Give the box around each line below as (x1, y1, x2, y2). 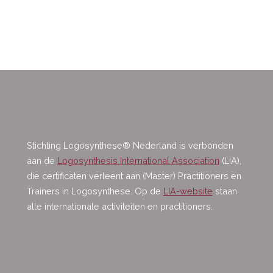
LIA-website (163, 186, 213, 196)
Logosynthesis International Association (57, 155, 219, 166)
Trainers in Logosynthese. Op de (26, 186, 163, 196)
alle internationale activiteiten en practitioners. (26, 201, 213, 211)
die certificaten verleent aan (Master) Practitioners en (26, 171, 241, 181)
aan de (26, 155, 57, 166)
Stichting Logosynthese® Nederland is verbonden (26, 140, 233, 151)
